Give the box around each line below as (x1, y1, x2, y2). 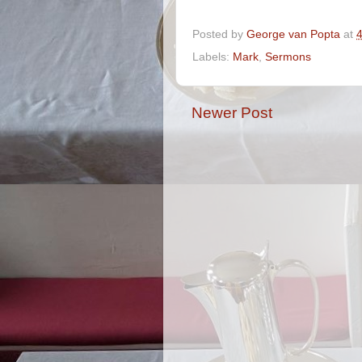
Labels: (192, 50, 233, 63)
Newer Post (192, 103, 272, 121)
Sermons (265, 50, 311, 63)
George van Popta (246, 27, 340, 40)
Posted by (192, 27, 246, 40)
